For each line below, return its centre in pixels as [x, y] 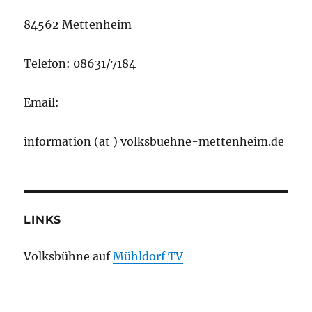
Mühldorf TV [148, 257]
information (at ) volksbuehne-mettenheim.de [154, 142]
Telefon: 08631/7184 [80, 64]
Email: [42, 103]
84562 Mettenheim [78, 25]
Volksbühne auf [69, 257]
